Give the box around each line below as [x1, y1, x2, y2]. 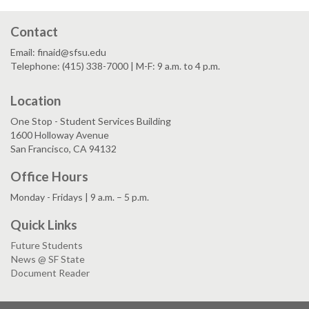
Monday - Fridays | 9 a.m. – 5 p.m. [10, 190, 149, 203]
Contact [10, 23, 58, 39]
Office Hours [10, 168, 88, 184]
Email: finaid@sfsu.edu [10, 46, 106, 58]
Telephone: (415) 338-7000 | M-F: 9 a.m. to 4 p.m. [10, 59, 220, 72]
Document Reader [11, 266, 90, 279]
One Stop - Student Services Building [10, 114, 171, 127]
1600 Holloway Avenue [10, 128, 109, 141]
